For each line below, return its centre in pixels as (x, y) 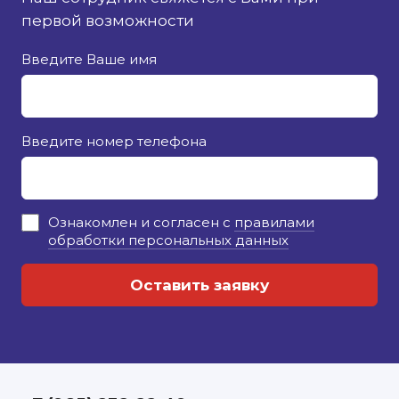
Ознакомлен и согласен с (141, 222)
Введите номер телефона (114, 141)
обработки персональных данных (168, 240)
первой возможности (108, 20)
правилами (274, 222)
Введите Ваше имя (89, 59)
